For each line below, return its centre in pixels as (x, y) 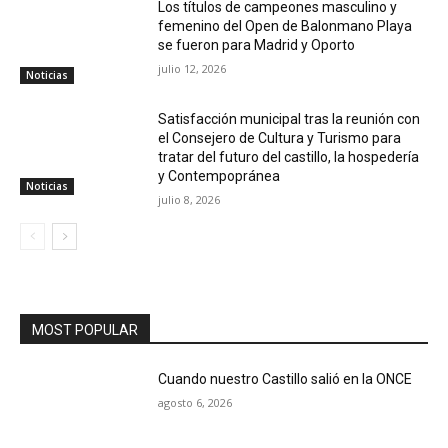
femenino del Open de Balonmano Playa (285, 25)
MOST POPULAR (85, 329)
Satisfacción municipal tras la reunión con (289, 118)
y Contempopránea (219, 175)
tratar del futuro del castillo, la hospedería (289, 156)
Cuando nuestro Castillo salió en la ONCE (285, 378)
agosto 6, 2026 (195, 402)
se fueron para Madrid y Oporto (257, 44)
